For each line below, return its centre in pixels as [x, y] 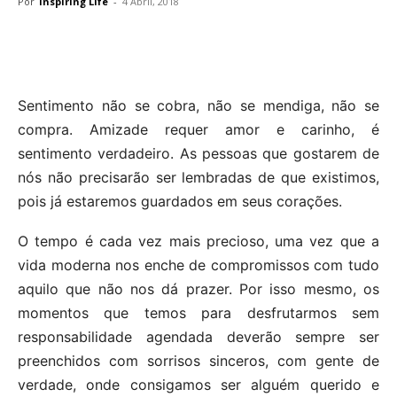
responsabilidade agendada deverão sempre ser [198, 337]
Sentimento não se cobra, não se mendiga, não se [198, 106]
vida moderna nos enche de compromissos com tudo [198, 265]
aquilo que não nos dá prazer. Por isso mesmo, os [198, 289]
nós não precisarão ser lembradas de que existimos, [198, 178]
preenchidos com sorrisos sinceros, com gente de [198, 361]
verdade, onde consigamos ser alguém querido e [198, 385]
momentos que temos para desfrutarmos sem [198, 313]
